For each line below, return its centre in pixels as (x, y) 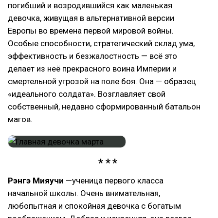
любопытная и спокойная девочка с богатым (94, 206)
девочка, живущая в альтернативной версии (91, 18)
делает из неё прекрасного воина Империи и (92, 68)
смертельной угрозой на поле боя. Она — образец (102, 81)
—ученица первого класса (115, 180)
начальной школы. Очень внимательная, (84, 193)
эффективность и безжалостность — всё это (92, 56)
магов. (20, 119)
